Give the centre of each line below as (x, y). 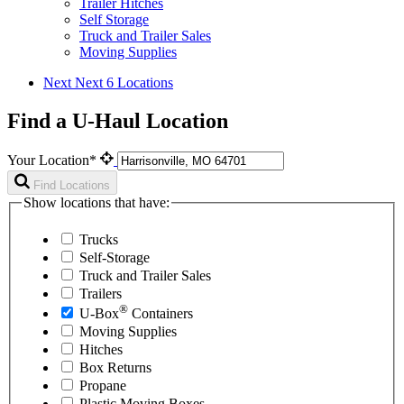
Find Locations (72, 185)
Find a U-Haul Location (118, 120)
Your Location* (54, 160)
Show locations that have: (96, 202)
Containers (161, 314)
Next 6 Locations (124, 82)
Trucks (99, 240)
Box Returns (115, 368)
